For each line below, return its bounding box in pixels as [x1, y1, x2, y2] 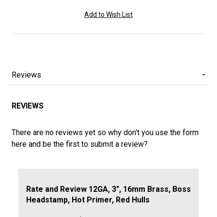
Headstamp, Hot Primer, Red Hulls [26, 195, 150, 204]
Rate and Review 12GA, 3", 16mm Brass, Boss [26, 184, 191, 194]
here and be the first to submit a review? [12, 139, 148, 149]
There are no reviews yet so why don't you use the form [12, 128, 199, 138]
